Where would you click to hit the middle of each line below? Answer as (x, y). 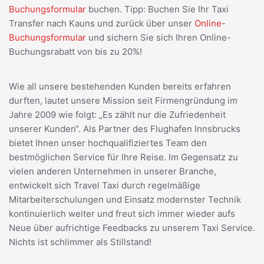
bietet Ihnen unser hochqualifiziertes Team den (108, 143)
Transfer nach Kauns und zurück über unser (102, 23)
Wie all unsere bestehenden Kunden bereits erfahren (120, 86)
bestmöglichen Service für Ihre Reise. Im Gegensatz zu (123, 157)
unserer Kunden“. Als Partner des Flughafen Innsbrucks (125, 128)
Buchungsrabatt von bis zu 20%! (75, 51)
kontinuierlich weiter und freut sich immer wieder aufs (122, 213)
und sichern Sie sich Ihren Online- (159, 37)
